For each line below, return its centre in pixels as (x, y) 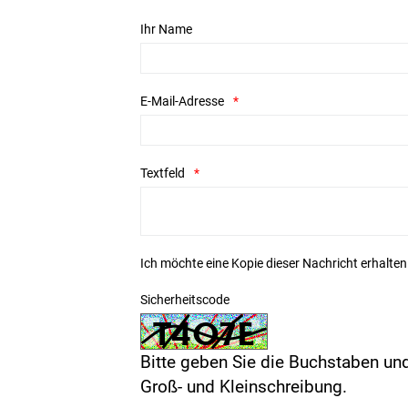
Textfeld (163, 173)
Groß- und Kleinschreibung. (244, 387)
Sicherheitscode (185, 300)
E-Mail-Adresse (183, 101)
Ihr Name (167, 29)
